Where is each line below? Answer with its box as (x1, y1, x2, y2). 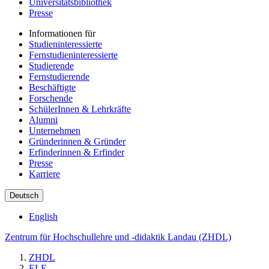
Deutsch (10, 191, 38, 201)
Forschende (29, 93, 73, 104)
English (29, 211, 58, 222)
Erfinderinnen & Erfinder (29, 147, 124, 158)
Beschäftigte (29, 82, 76, 93)
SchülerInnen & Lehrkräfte (29, 104, 131, 115)
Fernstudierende (29, 71, 89, 82)
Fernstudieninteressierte (29, 50, 118, 61)
